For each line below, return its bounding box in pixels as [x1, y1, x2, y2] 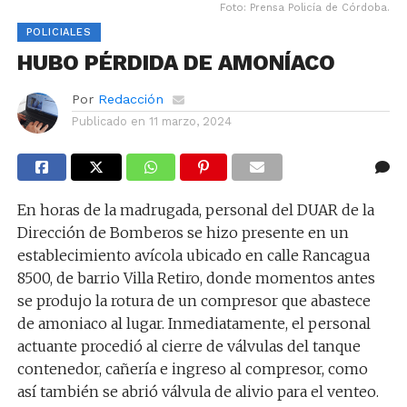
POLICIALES [25, 25, 92, 38]
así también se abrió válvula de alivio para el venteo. [16, 382, 379, 401]
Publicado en [71, 114, 145, 128]
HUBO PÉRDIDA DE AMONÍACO [16, 49, 335, 75]
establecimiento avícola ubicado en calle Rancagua [16, 245, 370, 264]
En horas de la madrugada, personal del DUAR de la [16, 200, 374, 219]
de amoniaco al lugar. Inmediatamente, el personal [16, 313, 371, 333]
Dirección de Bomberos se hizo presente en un [16, 223, 349, 242]
